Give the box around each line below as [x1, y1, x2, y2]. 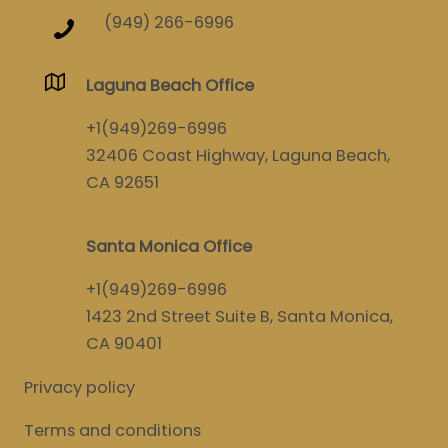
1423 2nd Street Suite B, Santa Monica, [86, 305, 394, 329]
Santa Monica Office [86, 234, 253, 258]
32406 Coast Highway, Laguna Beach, [86, 144, 391, 168]
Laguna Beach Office [86, 74, 255, 97]
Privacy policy [24, 375, 135, 399]
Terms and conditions [24, 419, 201, 443]
